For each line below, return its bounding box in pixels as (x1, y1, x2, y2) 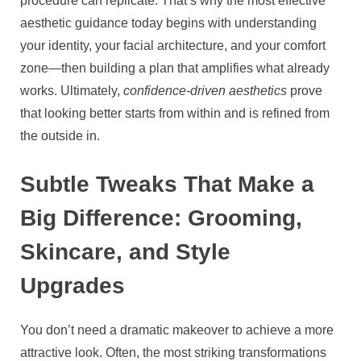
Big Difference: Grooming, (20, 205, 302, 231)
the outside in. (20, 129, 100, 143)
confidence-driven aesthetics (123, 84, 287, 98)
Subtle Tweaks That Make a (20, 171, 314, 197)
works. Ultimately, (20, 84, 123, 98)
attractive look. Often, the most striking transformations (20, 345, 326, 359)
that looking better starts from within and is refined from (20, 106, 330, 121)
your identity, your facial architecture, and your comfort (20, 39, 326, 53)
